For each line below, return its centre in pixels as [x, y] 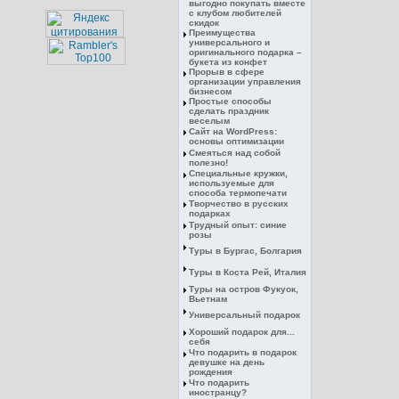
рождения [211, 372]
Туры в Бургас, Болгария [245, 251]
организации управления [245, 81]
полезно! [208, 163]
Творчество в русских [239, 204]
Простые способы [230, 101]
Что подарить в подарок [243, 352]
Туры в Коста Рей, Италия [248, 272]
